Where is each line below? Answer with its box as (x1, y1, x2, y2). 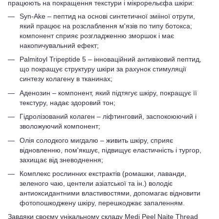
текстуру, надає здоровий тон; (20, 98, 115, 107)
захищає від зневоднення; (20, 155, 103, 164)
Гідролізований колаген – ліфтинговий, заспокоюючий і (20, 112, 197, 121)
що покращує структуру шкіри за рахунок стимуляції (20, 65, 186, 73)
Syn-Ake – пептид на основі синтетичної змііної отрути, (20, 12, 195, 20)
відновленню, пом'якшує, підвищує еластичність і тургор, (20, 146, 201, 154)
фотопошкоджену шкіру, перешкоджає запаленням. (20, 198, 185, 207)
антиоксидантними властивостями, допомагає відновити (20, 189, 200, 197)
